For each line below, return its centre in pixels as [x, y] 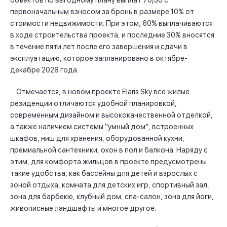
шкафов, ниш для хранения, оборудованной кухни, [97, 139]
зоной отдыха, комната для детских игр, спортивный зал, [110, 185]
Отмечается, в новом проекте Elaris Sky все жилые [100, 92]
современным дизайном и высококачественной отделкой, [111, 115]
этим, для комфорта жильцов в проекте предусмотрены [108, 162]
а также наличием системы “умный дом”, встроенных [102, 127]
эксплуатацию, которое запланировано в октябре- [99, 59]
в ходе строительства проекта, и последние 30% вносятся [112, 35]
